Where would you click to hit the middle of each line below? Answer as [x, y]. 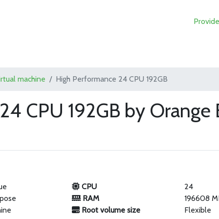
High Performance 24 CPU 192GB [112, 79]
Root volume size [110, 210]
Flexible [198, 210]
